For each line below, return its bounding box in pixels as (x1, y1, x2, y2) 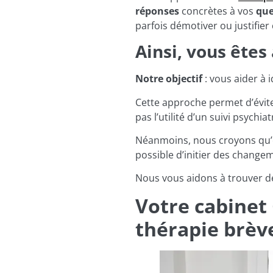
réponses (135, 4, 179, 18)
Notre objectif (135, 72, 202, 86)
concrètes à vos (179, 4, 256, 18)
